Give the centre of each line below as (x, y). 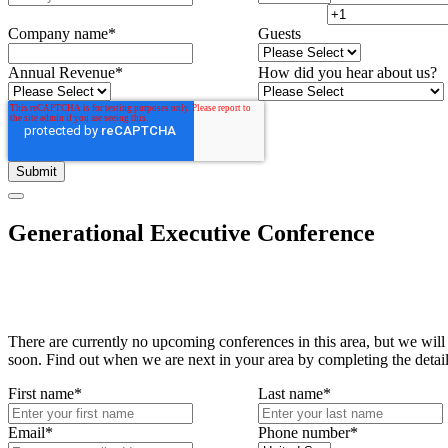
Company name (58, 33)
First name (41, 393)
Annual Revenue (61, 72)
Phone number (304, 432)
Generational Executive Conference (191, 232)
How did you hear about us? (347, 72)
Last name (290, 393)
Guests (279, 33)
